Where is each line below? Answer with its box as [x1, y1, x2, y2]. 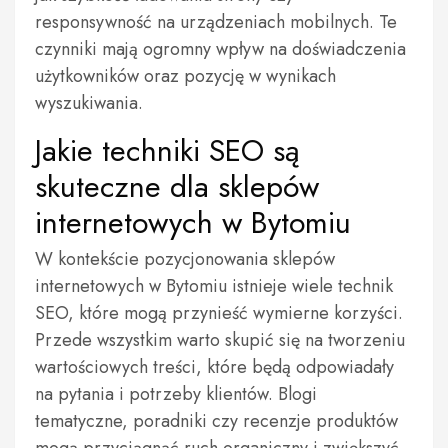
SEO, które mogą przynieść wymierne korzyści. [35, 300, 403, 326]
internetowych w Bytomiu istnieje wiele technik [35, 273, 393, 299]
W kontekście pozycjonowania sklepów [35, 246, 335, 272]
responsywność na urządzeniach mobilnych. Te [35, 9, 397, 35]
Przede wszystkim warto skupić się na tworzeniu [35, 327, 405, 353]
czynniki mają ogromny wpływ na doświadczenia [35, 36, 406, 62]
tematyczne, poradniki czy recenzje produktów [35, 408, 398, 434]
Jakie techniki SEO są [35, 129, 300, 172]
